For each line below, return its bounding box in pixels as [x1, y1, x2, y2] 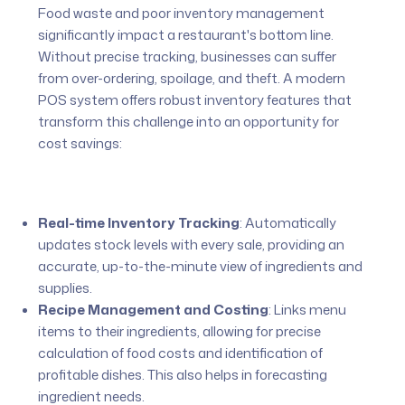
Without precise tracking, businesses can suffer [38, 46, 337, 66]
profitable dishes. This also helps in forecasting [38, 364, 328, 384]
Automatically [242, 212, 337, 232]
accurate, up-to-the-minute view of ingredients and [38, 256, 363, 276]
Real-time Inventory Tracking [38, 212, 240, 232]
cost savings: [38, 133, 123, 153]
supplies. [38, 278, 93, 297]
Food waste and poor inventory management [38, 3, 325, 23]
